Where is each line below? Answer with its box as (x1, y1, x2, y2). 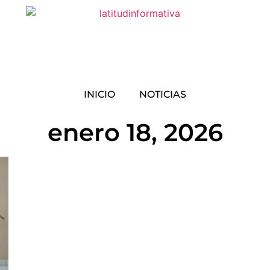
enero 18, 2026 (47, 118, 223, 147)
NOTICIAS (139, 89, 186, 100)
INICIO (84, 89, 115, 100)
